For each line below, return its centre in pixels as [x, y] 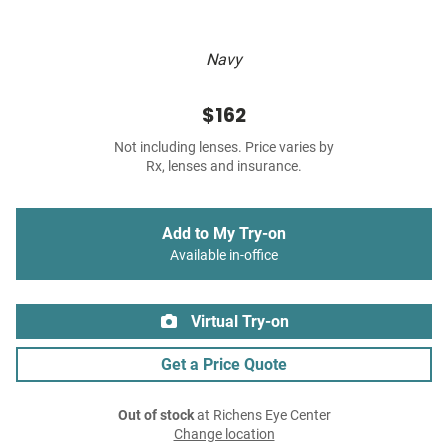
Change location [224, 435]
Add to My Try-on [224, 234]
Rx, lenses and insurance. [224, 167]
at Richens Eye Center [262, 416]
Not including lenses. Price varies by [224, 148]
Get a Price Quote [224, 365]
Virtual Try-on [238, 322]
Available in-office [224, 256]
